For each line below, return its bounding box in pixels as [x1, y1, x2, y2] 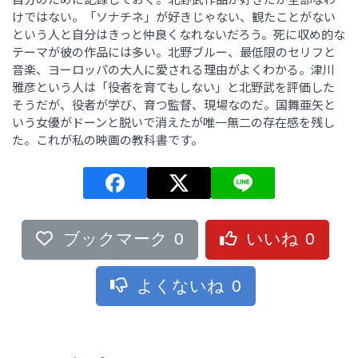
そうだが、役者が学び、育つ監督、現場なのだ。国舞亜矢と [12, 95, 336, 113]
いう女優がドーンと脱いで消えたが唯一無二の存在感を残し [12, 113, 335, 130]
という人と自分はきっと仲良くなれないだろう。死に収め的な [12, 25, 345, 42]
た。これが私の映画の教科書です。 [12, 130, 203, 148]
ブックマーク [62, 229, 168, 249]
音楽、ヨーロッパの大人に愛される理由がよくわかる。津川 [12, 60, 335, 78]
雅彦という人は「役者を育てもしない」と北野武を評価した [12, 78, 335, 95]
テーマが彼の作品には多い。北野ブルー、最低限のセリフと [12, 42, 336, 60]
